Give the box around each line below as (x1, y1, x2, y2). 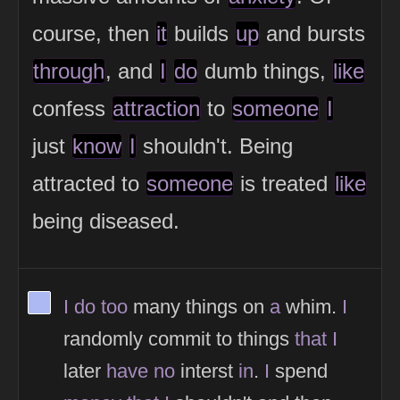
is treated (234, 171, 334, 196)
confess (32, 96, 112, 121)
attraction (112, 96, 200, 121)
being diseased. (32, 209, 179, 234)
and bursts (260, 21, 365, 46)
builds (168, 21, 235, 46)
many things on (128, 296, 270, 319)
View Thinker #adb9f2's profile (37, 290, 297, 313)
